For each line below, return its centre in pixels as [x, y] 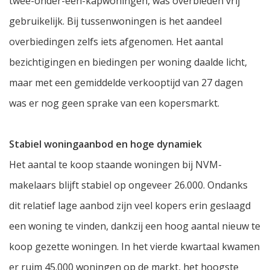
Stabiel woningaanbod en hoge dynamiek [105, 144]
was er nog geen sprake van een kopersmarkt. [114, 103]
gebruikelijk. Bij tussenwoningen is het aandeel [115, 21]
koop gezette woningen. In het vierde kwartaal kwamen [134, 247]
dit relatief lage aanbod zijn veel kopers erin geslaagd [130, 206]
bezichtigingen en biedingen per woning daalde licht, [128, 62]
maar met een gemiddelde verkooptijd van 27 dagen [126, 83]
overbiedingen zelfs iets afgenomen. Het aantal [116, 42]
